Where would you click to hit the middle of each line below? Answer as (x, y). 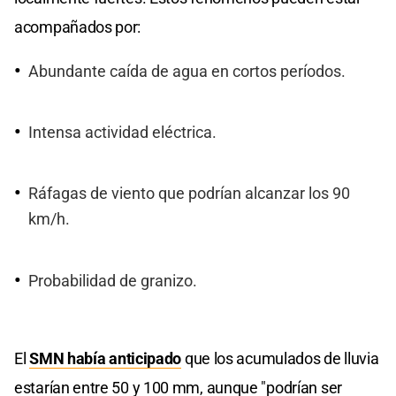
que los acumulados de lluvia (280, 359)
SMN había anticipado (106, 359)
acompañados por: (78, 27)
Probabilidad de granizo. (113, 281)
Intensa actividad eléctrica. (122, 132)
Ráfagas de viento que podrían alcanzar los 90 (189, 194)
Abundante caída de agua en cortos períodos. (187, 71)
